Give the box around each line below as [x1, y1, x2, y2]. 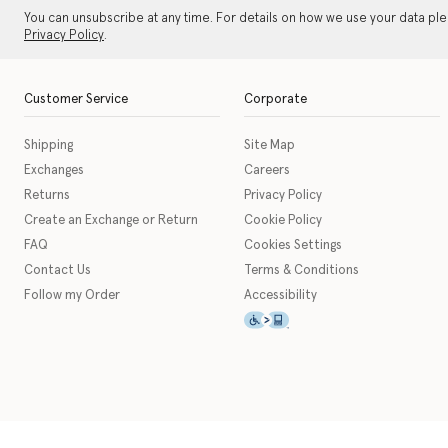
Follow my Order [24, 289, 120, 303]
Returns [24, 189, 70, 203]
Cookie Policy [244, 214, 322, 228]
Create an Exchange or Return [24, 214, 198, 228]
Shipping [24, 139, 73, 153]
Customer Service [24, 93, 128, 107]
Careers [244, 164, 290, 178]
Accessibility [244, 289, 317, 303]
